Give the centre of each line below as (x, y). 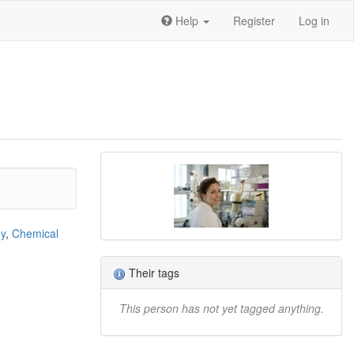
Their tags (153, 273)
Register (254, 21)
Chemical (35, 233)
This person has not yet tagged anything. (221, 309)
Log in (314, 21)
